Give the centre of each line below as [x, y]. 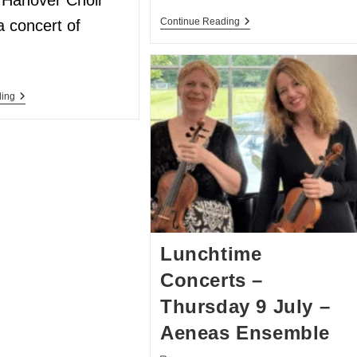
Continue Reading [200, 21]
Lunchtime [211, 253]
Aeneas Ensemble [245, 332]
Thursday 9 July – [245, 306]
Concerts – [212, 280]
